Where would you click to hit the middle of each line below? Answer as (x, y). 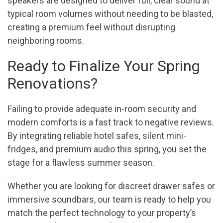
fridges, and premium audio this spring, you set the (107, 149)
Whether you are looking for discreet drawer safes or (111, 186)
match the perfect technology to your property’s (102, 213)
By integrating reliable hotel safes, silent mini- (97, 136)
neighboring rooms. (46, 41)
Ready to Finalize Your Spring (104, 66)
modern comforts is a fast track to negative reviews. (111, 122)
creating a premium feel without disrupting (91, 27)
